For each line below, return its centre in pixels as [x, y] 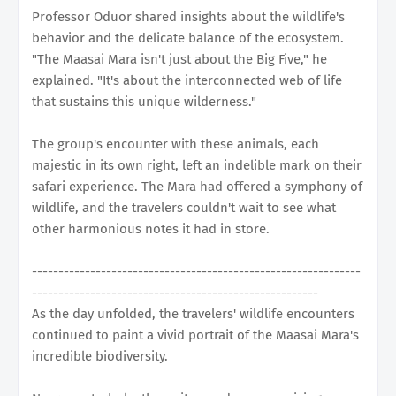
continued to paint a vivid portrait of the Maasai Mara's [195, 335]
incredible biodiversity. [100, 356]
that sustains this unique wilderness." [144, 101]
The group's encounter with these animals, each [175, 144]
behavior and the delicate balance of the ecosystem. [188, 38]
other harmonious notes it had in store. [151, 228]
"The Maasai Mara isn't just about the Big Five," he [179, 59]
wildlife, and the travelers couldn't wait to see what [184, 207]
